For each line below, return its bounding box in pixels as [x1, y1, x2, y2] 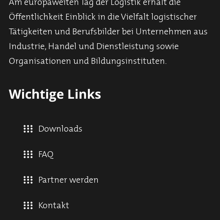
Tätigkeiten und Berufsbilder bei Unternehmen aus [9, 27, 208, 37]
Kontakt [38, 200, 69, 211]
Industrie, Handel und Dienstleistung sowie [9, 41, 179, 52]
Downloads [38, 124, 82, 134]
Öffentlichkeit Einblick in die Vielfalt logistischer [9, 12, 197, 22]
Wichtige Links [9, 84, 101, 103]
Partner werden [38, 175, 99, 185]
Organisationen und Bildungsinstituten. [9, 56, 167, 66]
